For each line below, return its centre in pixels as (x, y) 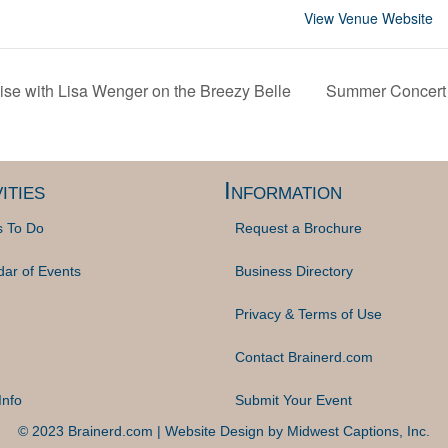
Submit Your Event (293, 399)
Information (283, 190)
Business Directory (294, 270)
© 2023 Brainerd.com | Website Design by (152, 430)
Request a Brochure (298, 227)
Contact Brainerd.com (304, 356)
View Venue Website (368, 18)
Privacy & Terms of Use (308, 313)
